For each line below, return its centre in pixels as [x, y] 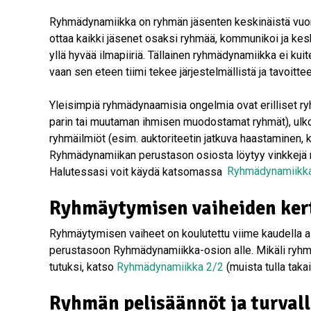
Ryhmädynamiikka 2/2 [170, 267]
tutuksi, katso [83, 267]
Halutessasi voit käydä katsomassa [137, 171]
